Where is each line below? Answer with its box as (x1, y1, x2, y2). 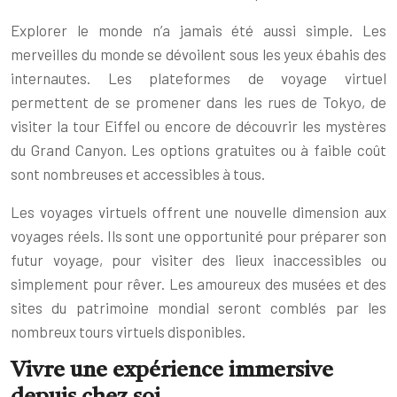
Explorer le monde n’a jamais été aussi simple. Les (11, 20, 386, 39)
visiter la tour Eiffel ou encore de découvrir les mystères (11, 116, 386, 135)
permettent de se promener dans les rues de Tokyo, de (11, 92, 386, 111)
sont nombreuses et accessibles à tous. (11, 164, 265, 183)
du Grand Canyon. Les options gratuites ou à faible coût (11, 140, 386, 159)
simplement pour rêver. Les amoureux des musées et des (11, 274, 386, 292)
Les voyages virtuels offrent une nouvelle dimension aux (11, 202, 386, 221)
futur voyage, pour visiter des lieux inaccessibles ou (11, 250, 386, 269)
